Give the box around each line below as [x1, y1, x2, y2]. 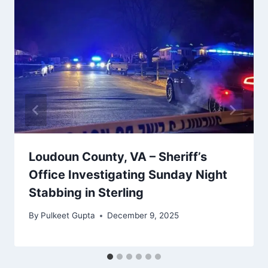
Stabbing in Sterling [29, 185, 144, 200]
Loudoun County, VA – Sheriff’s [29, 149, 207, 164]
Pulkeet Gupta [41, 211, 96, 221]
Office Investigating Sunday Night [29, 167, 227, 182]
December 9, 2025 [107, 211, 179, 221]
